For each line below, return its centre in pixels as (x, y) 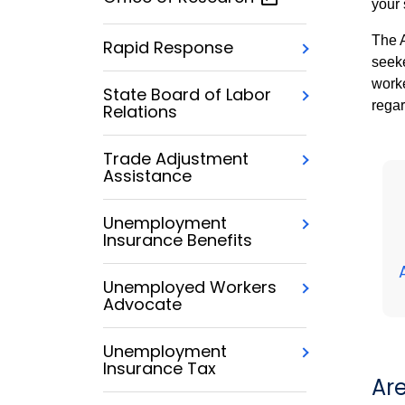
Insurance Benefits (178, 240)
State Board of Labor (187, 95)
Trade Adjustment (176, 159)
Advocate (142, 305)
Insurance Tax (160, 369)
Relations (140, 112)
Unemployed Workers (190, 287)
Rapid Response (168, 48)
